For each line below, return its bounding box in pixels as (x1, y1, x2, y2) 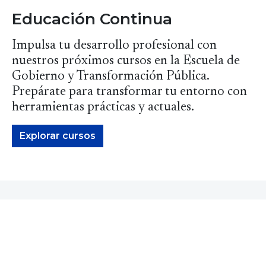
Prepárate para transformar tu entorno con (12, 85, 247, 99)
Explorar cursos (20, 129, 96, 141)
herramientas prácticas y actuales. (12, 100, 194, 114)
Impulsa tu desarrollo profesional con (12, 39, 217, 52)
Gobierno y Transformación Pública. (12, 69, 209, 83)
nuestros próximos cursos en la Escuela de (12, 54, 240, 68)
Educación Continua (12, 9, 172, 28)
